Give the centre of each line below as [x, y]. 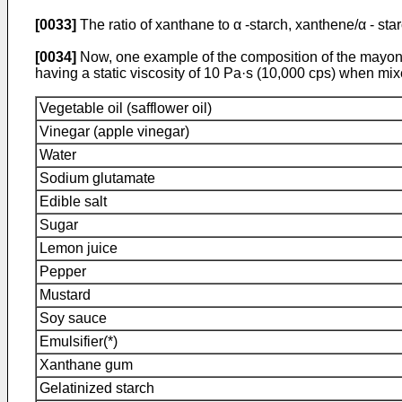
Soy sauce [73, 318]
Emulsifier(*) [79, 341]
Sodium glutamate [97, 178]
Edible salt [73, 201]
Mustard [65, 295]
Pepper [63, 271]
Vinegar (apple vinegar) [114, 131]
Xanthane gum [86, 365]
